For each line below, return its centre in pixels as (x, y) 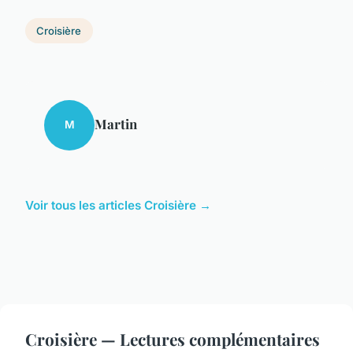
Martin (116, 123)
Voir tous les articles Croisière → (118, 205)
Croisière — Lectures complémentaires (173, 338)
